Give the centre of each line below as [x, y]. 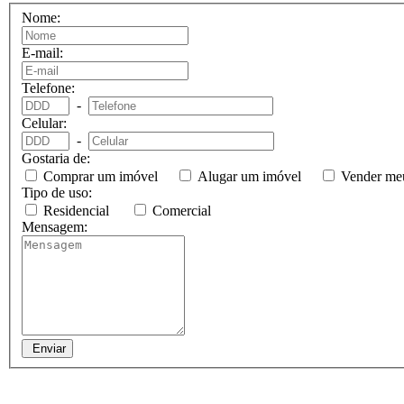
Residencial [76, 210]
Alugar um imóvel [248, 176]
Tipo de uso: [57, 192]
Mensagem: [55, 226]
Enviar [47, 348]
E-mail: [42, 52]
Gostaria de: [56, 158]
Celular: [44, 123]
